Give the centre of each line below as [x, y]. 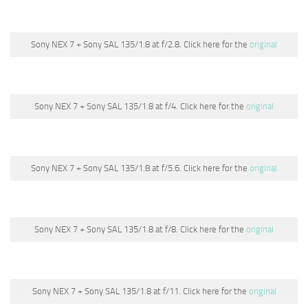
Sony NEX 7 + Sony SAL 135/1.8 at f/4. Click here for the [140, 106]
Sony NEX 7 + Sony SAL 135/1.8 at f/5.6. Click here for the [140, 168]
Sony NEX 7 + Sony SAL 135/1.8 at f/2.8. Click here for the [140, 45]
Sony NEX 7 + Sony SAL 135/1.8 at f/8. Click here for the [140, 230]
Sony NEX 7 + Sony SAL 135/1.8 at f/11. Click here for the [140, 291]
